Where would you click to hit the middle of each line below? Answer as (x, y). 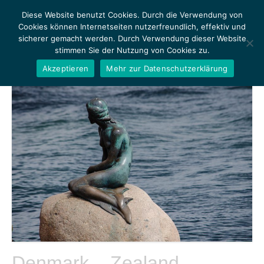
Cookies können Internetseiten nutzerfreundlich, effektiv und (132, 27)
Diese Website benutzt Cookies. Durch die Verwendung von (132, 15)
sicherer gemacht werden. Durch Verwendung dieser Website (132, 38)
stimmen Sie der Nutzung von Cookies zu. (132, 50)
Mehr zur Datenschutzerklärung (167, 68)
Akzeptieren (65, 68)
